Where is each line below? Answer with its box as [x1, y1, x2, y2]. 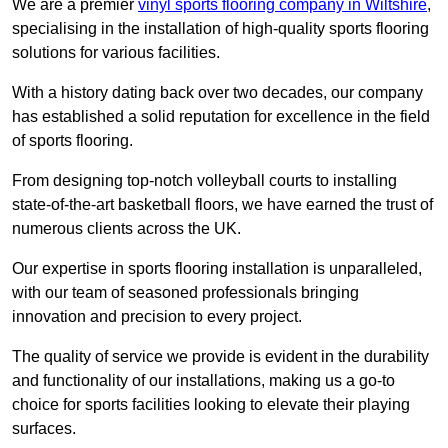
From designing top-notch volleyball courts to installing [12, 172, 397, 190]
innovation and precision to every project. [12, 308, 302, 326]
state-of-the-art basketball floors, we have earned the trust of [12, 196, 433, 214]
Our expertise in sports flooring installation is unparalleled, [12, 260, 422, 278]
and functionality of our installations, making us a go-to [12, 372, 395, 390]
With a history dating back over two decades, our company [12, 84, 423, 102]
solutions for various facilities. [12, 44, 220, 62]
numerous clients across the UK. [12, 220, 241, 238]
